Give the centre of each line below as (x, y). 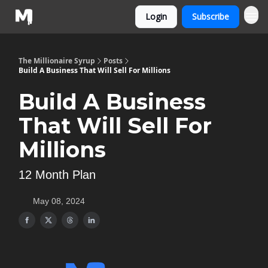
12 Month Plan (57, 175)
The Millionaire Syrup (57, 61)
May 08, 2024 (59, 201)
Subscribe (211, 16)
